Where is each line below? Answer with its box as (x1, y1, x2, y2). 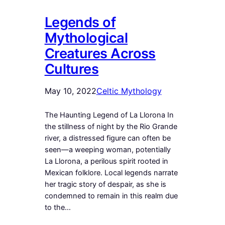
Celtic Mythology (96, 85, 162, 96)
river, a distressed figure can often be (44, 133, 171, 143)
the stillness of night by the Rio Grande (44, 122, 177, 131)
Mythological (44, 29, 128, 46)
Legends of (44, 14, 116, 31)
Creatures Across (44, 45, 156, 62)
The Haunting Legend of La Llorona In (44, 110, 174, 120)
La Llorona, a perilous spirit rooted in (44, 156, 168, 166)
